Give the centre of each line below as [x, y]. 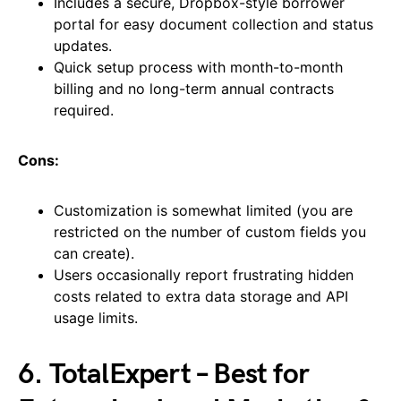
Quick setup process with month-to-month [198, 68]
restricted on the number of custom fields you [210, 232]
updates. [83, 46]
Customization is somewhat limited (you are [203, 211]
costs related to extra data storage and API [201, 297]
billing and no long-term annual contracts [194, 89]
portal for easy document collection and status [213, 25]
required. [84, 111]
